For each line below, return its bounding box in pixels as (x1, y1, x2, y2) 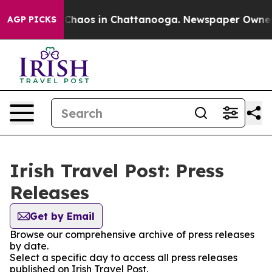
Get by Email (30, 210, 95, 222)
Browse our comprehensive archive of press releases (10, 228, 254, 240)
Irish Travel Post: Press (10, 159, 224, 182)
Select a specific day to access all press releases (10, 251, 237, 263)
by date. (10, 240, 49, 252)
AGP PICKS (7, 14, 56, 25)
